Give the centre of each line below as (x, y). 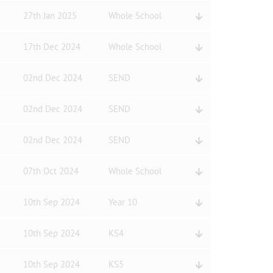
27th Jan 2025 (50, 16)
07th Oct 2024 (51, 171)
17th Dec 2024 (51, 47)
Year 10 (122, 202)
